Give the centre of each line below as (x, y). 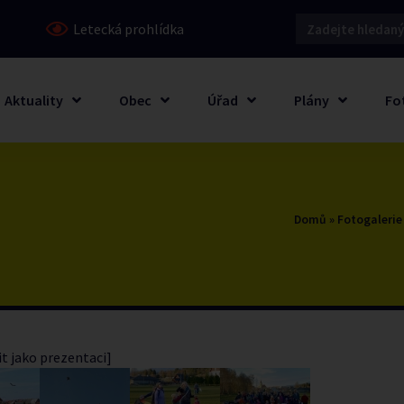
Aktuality (33, 100)
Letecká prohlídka (128, 29)
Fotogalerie (370, 219)
